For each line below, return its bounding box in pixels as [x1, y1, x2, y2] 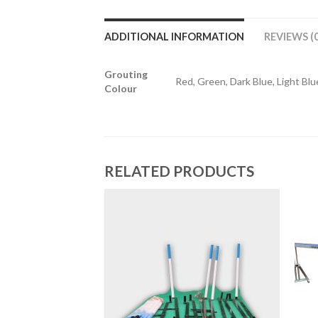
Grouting [104, 68, 148, 80]
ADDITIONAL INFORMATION [104, 31, 244, 43]
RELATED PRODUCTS [104, 162, 254, 180]
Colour [104, 82, 137, 94]
